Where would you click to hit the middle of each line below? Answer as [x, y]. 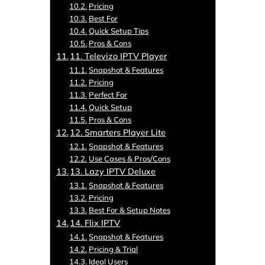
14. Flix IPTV [95, 223]
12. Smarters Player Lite [118, 132]
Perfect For [108, 95]
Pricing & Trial [113, 249]
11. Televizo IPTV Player [119, 56]
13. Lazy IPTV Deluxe [113, 172]
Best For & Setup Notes [129, 210]
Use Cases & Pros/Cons [129, 159]
